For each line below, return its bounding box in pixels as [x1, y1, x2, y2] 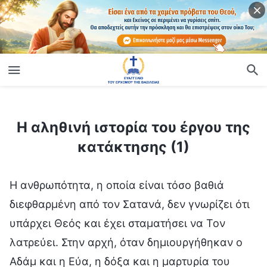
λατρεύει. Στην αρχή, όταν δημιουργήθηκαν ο [10, 235, 243, 249]
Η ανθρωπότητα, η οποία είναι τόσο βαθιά [10, 178, 224, 191]
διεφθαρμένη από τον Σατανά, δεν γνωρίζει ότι [10, 197, 250, 210]
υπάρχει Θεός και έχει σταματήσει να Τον [10, 216, 225, 229]
